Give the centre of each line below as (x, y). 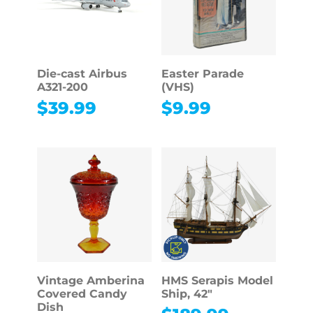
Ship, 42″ (187, 294)
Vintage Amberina (90, 281)
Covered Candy (82, 294)
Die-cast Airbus (82, 74)
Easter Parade (202, 74)
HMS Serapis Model (217, 281)
